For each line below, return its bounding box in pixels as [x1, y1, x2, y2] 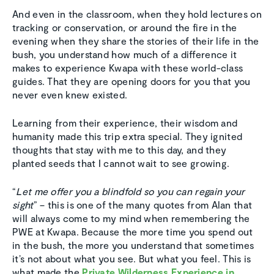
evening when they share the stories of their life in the [12, 35, 259, 46]
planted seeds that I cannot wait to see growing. [12, 157, 230, 169]
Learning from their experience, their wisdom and [12, 117, 238, 128]
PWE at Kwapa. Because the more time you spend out [12, 226, 253, 237]
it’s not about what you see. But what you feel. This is [12, 253, 251, 264]
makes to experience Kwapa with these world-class [12, 62, 243, 73]
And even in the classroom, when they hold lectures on [12, 8, 262, 20]
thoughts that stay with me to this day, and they [12, 144, 227, 155]
